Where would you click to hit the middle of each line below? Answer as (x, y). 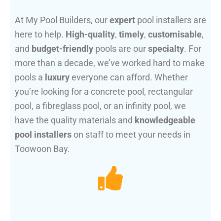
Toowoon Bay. (42, 149)
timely (131, 35)
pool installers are (171, 20)
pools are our (121, 49)
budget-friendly (62, 49)
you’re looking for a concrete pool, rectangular (104, 92)
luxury (57, 77)
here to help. (40, 35)
